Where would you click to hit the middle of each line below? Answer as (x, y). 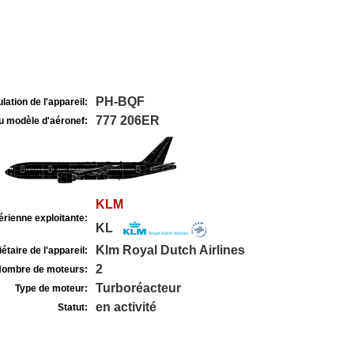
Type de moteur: (51, 288)
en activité (126, 307)
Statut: (72, 307)
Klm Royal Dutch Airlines (170, 250)
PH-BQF (120, 102)
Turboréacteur (138, 288)
